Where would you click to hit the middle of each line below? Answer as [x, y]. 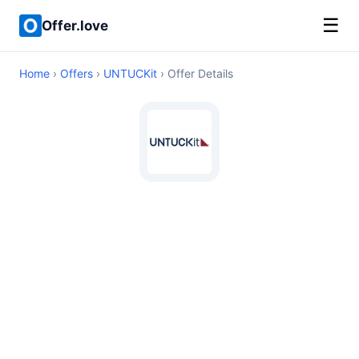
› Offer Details [195, 73]
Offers [77, 73]
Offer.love [75, 25]
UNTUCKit [130, 73]
